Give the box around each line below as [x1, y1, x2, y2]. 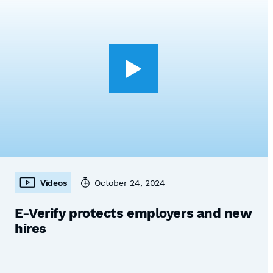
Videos [40, 177, 67, 188]
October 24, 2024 [94, 177, 165, 188]
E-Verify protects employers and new [15, 205, 252, 221]
